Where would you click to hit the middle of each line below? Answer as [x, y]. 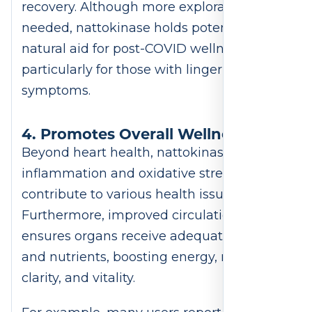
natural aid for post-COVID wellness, [134, 49]
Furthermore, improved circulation [130, 215]
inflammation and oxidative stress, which [151, 173]
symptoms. [58, 91]
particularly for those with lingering [132, 70]
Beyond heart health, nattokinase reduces [153, 152]
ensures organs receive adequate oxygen [151, 236]
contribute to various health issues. [131, 194]
